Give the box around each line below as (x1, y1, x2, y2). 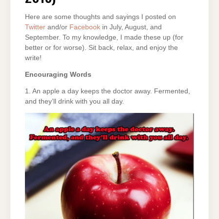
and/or (45, 23, 69, 31)
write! (25, 54, 42, 62)
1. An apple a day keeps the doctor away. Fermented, (25, 87, 190, 95)
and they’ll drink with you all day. (25, 97, 124, 105)
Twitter (25, 23, 45, 31)
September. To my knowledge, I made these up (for (25, 34, 183, 42)
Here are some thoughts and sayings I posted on (25, 13, 176, 21)
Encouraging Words (25, 71, 91, 78)
